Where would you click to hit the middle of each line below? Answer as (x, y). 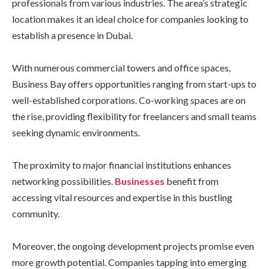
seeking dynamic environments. (76, 132)
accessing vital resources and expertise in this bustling (122, 197)
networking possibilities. (63, 181)
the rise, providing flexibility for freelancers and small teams (134, 116)
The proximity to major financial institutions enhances (122, 165)
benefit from (192, 181)
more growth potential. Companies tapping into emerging (129, 262)
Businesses (141, 181)
